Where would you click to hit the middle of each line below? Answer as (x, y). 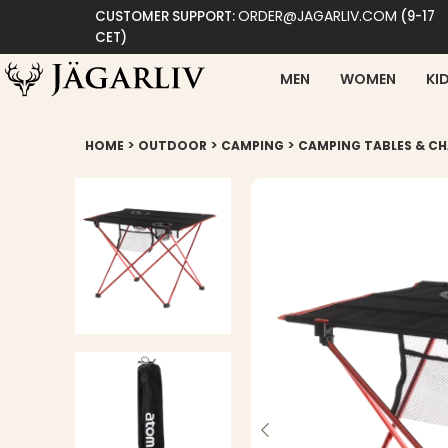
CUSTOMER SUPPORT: (166, 16)
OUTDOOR (172, 145)
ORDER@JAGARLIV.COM (317, 16)
